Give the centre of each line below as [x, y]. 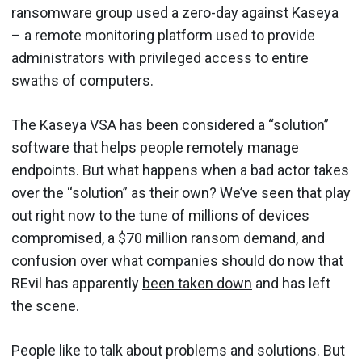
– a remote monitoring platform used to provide [163, 35]
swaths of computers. [84, 80]
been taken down [197, 283]
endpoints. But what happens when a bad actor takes [180, 170]
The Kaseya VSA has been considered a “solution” [170, 125]
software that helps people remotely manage [155, 147]
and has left [291, 283]
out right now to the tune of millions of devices [160, 215]
